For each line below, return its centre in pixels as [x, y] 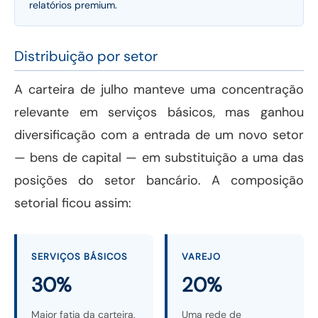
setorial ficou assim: [73, 203]
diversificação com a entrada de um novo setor [159, 135]
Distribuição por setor [86, 56]
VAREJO [201, 257]
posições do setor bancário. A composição [159, 181]
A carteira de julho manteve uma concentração [159, 90]
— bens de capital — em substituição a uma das [159, 158]
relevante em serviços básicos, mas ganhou [159, 113]
